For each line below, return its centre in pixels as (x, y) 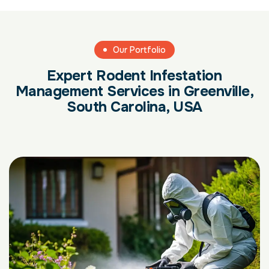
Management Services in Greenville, (134, 91)
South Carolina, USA (134, 107)
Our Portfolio (139, 50)
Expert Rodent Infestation (134, 75)
